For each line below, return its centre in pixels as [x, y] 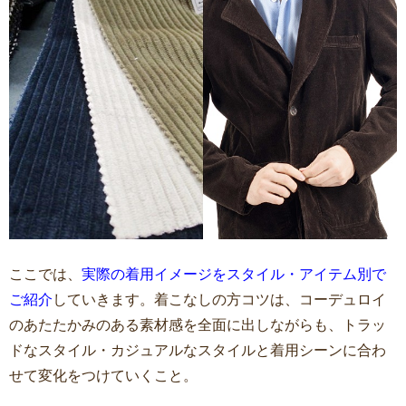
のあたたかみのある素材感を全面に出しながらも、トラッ [198, 324]
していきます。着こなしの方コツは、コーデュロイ [219, 299]
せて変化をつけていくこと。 [103, 375]
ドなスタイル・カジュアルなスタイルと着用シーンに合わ [198, 350]
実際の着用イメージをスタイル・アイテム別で [234, 274]
